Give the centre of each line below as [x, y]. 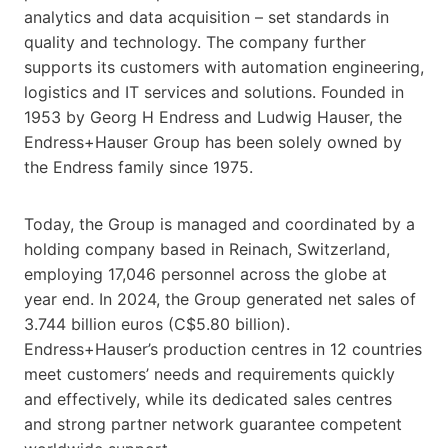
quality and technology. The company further [195, 41]
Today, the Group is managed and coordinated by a [219, 223]
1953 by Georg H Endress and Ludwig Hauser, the [213, 116]
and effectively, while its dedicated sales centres [208, 398]
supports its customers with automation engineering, [224, 66]
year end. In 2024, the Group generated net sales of [220, 298]
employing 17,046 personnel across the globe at [205, 273]
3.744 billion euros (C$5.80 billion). [157, 323]
